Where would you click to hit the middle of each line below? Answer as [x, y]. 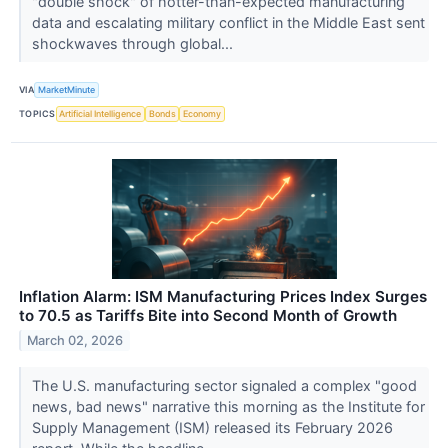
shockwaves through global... [134, 43]
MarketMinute [67, 90]
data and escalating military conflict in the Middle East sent [228, 22]
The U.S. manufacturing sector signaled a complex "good [224, 386]
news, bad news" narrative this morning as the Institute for [228, 407]
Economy [202, 114]
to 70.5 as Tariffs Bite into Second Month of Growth [208, 316]
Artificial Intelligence [100, 114]
